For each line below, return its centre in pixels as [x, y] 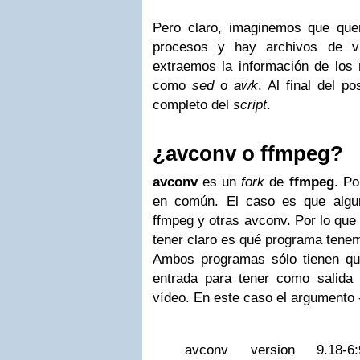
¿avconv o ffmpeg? [248, 153]
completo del [193, 105]
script [250, 105]
